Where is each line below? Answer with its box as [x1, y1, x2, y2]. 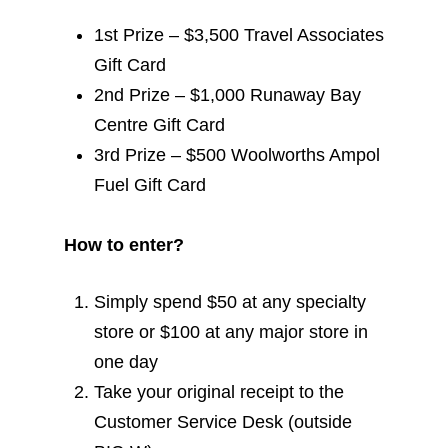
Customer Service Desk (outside [94, 412, 352, 432]
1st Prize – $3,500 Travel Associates [94, 25, 384, 45]
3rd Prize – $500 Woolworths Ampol [94, 145, 380, 165]
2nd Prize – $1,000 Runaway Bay [94, 85, 361, 105]
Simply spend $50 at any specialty [94, 292, 366, 312]
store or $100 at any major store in [94, 322, 368, 342]
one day [94, 352, 158, 372]
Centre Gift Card [94, 115, 225, 135]
